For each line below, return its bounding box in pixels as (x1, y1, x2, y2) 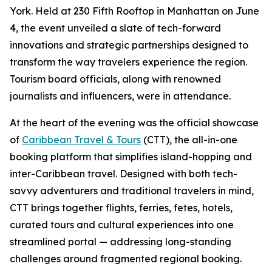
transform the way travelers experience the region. (10, 56, 247, 68)
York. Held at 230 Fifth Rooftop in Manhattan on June (10, 5, 259, 17)
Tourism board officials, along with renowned (10, 73, 221, 85)
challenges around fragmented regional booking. (10, 253, 242, 265)
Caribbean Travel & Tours (22, 134, 141, 146)
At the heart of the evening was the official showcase (10, 117, 259, 129)
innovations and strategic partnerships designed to (10, 39, 248, 51)
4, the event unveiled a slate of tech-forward (10, 22, 221, 34)
